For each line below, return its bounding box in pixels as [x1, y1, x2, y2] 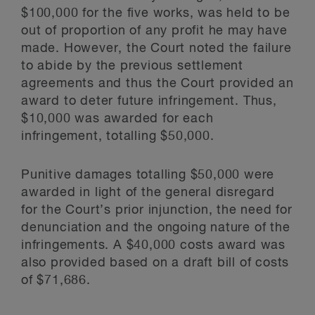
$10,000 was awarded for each [21, 112, 214, 125]
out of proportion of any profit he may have [21, 25, 288, 37]
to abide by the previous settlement [21, 60, 243, 72]
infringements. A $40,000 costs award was [21, 239, 285, 252]
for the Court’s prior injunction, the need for [21, 204, 292, 217]
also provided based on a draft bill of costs [21, 257, 290, 269]
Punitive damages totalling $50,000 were [21, 169, 275, 181]
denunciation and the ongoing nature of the [21, 221, 290, 234]
